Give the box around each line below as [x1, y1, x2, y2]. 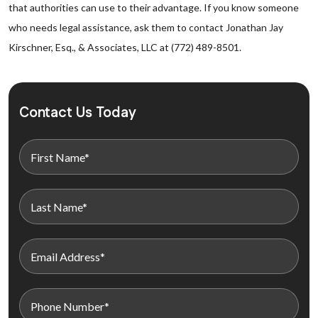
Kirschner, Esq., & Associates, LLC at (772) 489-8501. [9, 41, 241, 53]
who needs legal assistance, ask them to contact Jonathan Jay [9, 21, 283, 33]
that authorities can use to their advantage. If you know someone [9, 1, 299, 13]
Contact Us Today [19, 103, 136, 123]
